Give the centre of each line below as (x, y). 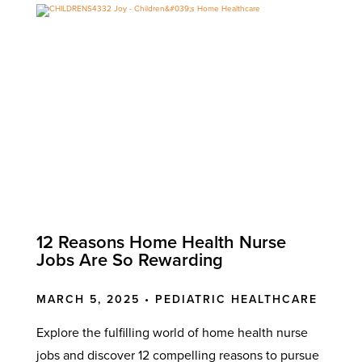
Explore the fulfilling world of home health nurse (172, 333)
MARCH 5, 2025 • (95, 299)
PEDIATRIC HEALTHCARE (236, 299)
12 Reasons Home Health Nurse (161, 242)
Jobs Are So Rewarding (129, 260)
